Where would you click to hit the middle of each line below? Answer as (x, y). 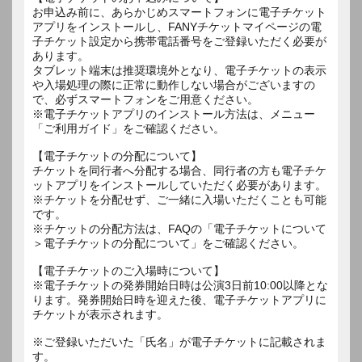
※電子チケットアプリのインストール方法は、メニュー (174, 114)
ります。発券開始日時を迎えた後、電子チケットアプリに (179, 299)
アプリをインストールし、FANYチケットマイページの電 (177, 26)
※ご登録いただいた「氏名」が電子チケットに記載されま (179, 341)
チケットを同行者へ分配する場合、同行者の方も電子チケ (179, 170)
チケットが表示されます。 (100, 314)
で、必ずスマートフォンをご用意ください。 (145, 99)
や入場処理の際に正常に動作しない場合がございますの (174, 84)
